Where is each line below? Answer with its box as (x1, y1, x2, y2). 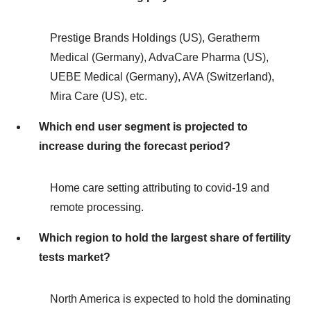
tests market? (39, 251, 110, 263)
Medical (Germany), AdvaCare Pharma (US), (50, 51, 269, 63)
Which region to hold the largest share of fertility (39, 232, 291, 244)
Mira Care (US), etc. (50, 90, 147, 102)
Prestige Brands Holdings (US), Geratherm (50, 32, 260, 44)
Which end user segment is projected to (39, 121, 248, 133)
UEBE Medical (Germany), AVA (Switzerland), (50, 71, 274, 83)
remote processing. (50, 201, 144, 213)
